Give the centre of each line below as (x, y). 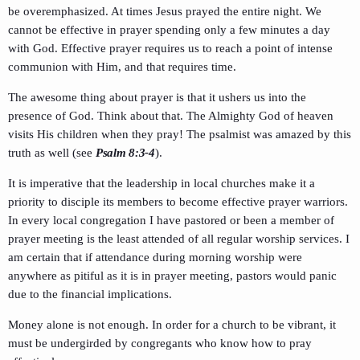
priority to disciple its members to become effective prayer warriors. (178, 202)
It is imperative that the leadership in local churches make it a (162, 184)
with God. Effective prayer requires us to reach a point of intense (170, 49)
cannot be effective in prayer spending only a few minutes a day (169, 30)
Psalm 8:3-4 (125, 153)
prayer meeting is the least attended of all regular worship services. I (179, 239)
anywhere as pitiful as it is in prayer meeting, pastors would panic (172, 276)
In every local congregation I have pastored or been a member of (171, 221)
